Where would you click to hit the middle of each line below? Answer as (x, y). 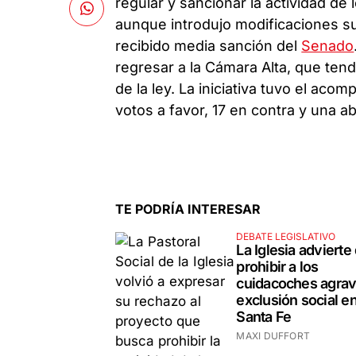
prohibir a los (277, 266)
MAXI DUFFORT (273, 335)
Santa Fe (264, 316)
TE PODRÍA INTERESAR (188, 209)
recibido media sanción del (209, 46)
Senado (328, 46)
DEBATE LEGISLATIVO (286, 236)
